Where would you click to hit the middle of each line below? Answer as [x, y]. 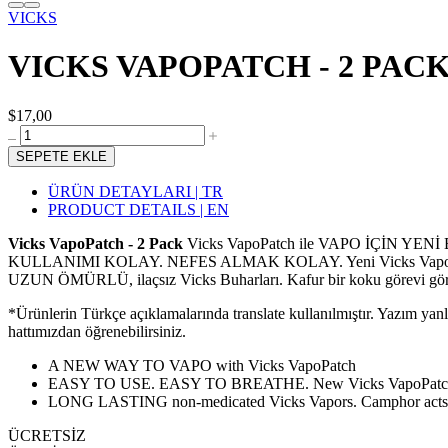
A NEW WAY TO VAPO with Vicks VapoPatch [202, 365]
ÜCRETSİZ [47, 435]
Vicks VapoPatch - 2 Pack [97, 243]
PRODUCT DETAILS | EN [138, 209]
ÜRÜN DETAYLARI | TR [135, 191]
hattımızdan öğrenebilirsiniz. [97, 331]
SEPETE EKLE [61, 156]
